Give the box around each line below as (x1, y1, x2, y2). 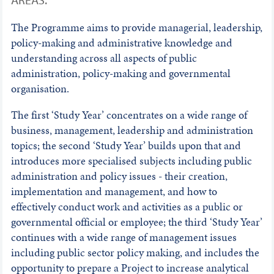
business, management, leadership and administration (10, 122, 253, 138)
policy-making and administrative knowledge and (10, 35, 232, 51)
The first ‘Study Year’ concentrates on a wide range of (10, 107, 247, 123)
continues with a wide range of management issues (10, 229, 237, 245)
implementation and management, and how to (10, 183, 217, 199)
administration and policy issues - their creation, (10, 168, 228, 184)
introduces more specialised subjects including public (10, 153, 252, 169)
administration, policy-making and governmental (10, 65, 231, 81)
